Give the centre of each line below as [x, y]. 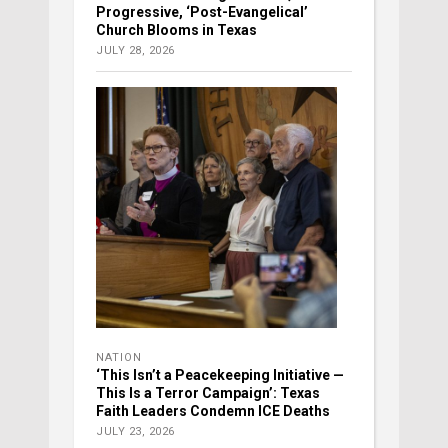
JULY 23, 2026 [135, 432]
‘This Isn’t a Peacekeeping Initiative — [220, 375]
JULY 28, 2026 [135, 51]
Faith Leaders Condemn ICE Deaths [213, 411]
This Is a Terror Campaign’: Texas [208, 393]
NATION [119, 358]
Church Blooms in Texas [176, 30]
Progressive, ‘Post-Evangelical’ [202, 12]
